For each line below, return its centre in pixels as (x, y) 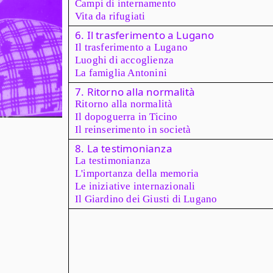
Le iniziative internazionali (135, 186)
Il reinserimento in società (133, 129)
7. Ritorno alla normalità (135, 92)
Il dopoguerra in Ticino (126, 117)
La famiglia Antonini (121, 73)
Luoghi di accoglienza (125, 60)
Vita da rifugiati (110, 16)
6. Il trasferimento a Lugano (145, 35)
